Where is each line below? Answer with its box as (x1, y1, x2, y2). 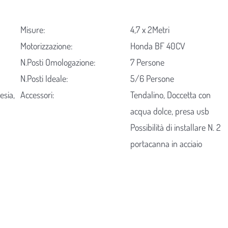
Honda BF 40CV (130, 40, 186, 52)
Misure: (20, 24, 45, 36)
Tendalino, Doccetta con (130, 89, 211, 101)
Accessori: (20, 89, 54, 101)
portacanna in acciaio (130, 138, 203, 150)
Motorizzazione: (20, 40, 73, 52)
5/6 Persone (130, 73, 175, 84)
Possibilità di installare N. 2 (130, 122, 221, 133)
